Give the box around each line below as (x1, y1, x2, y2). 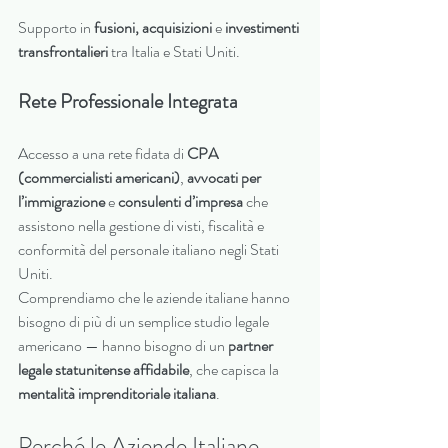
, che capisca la (189, 358, 282, 382)
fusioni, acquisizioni (94, 16, 212, 40)
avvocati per (187, 166, 264, 190)
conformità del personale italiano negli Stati (18, 238, 282, 262)
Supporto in (18, 16, 94, 40)
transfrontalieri (18, 40, 108, 64)
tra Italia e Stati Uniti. (108, 40, 240, 64)
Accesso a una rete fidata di (18, 142, 187, 166)
